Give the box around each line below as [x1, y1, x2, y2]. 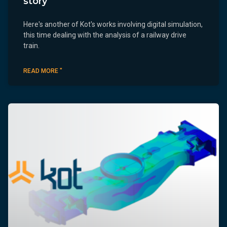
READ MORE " [23, 67, 62, 74]
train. [23, 41, 40, 50]
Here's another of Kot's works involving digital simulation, [23, 20, 203, 28]
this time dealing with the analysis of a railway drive [23, 30, 186, 39]
